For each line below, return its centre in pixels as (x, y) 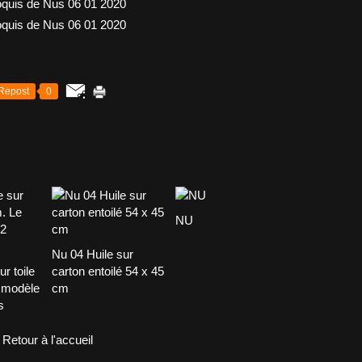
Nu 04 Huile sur (93, 254)
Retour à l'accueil (48, 340)
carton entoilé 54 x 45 (108, 271)
